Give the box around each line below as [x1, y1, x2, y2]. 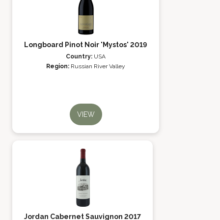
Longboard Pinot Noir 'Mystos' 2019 [24, 41, 147, 49]
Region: [46, 63, 71, 70]
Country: [66, 53, 94, 60]
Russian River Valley [71, 63, 125, 70]
